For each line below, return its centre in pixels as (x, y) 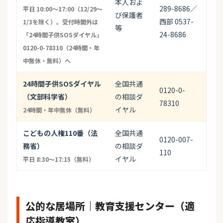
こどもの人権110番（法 (60, 133)
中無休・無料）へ (47, 61)
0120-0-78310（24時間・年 (61, 48)
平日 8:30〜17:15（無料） (59, 159)
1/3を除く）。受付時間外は (60, 22)
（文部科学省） (47, 97)
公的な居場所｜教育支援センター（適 (110, 206)
